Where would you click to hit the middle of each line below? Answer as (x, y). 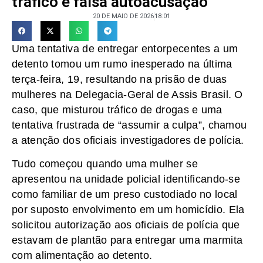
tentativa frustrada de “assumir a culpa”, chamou (129, 125)
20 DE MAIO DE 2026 (123, 16)
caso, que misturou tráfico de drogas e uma (117, 109)
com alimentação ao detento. (82, 256)
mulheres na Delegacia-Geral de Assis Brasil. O (127, 94)
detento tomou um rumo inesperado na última (122, 64)
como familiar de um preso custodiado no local (125, 195)
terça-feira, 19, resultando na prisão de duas (119, 79)
